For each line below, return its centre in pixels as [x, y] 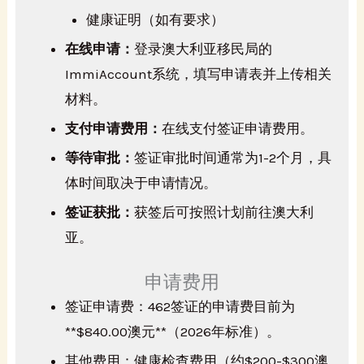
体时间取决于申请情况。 [141, 182]
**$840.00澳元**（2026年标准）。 [173, 331]
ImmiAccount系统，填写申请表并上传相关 [199, 74]
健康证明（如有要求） [155, 19]
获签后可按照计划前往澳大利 [224, 212]
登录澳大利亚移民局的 [204, 48]
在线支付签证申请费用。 [238, 128]
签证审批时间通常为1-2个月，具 [233, 157]
